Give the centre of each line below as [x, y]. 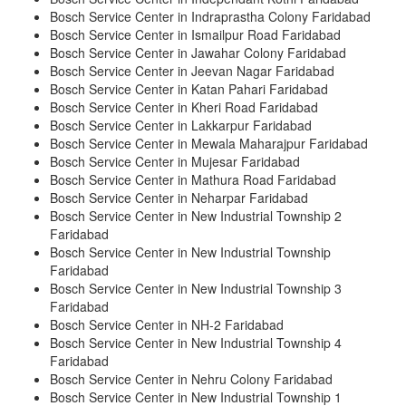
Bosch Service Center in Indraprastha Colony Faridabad [210, 17]
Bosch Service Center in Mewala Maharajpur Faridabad [209, 144]
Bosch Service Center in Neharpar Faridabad [179, 198]
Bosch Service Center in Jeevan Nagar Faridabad [192, 71]
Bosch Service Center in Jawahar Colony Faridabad [198, 53]
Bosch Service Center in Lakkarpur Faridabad [181, 126]
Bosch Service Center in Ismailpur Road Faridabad [195, 35]
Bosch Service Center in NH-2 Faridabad [167, 325]
